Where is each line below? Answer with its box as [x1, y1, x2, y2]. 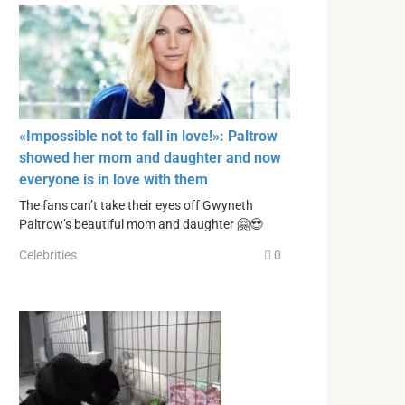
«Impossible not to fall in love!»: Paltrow [19, 127, 278, 146]
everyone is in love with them [19, 171, 208, 189]
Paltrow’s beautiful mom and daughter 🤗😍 [19, 217, 262, 233]
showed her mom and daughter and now [19, 149, 281, 167]
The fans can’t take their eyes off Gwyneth [19, 198, 253, 214]
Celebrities [19, 247, 77, 262]
